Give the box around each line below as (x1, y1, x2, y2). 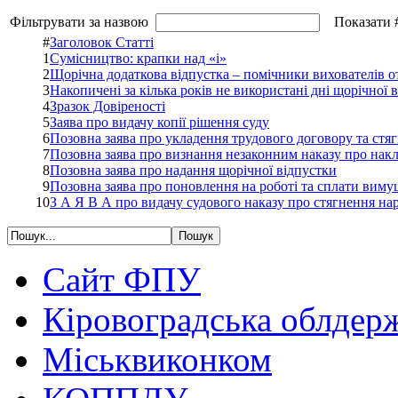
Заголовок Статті (50, 35, 154, 51)
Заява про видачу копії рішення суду (50, 115, 269, 131)
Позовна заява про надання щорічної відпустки (50, 163, 337, 179)
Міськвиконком (43, 340, 272, 379)
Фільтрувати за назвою (10, 14, 155, 30)
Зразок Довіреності (50, 99, 165, 115)
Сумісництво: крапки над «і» (50, 51, 227, 67)
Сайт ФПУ (43, 260, 201, 299)
